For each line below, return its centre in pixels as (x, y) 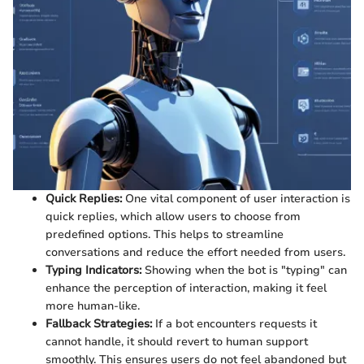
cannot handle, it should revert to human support (177, 341)
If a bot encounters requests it (234, 323)
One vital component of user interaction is (236, 198)
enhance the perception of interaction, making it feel (186, 288)
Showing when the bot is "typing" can (244, 270)
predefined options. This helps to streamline (165, 234)
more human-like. (93, 305)
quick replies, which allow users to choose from (173, 216)
